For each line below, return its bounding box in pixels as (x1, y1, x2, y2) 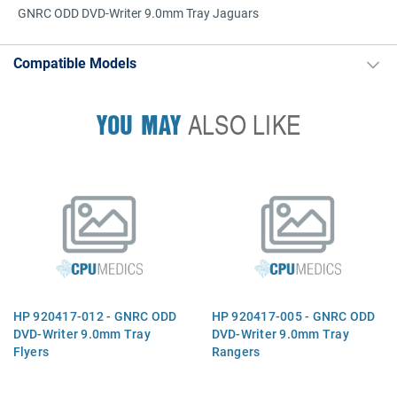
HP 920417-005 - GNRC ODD (211, 307, 376, 324)
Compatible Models (13, 53, 136, 72)
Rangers (211, 342, 261, 360)
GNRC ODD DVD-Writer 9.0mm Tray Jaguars (18, 4, 259, 21)
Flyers (12, 342, 50, 360)
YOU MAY (96, 105, 182, 144)
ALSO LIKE (181, 105, 301, 144)
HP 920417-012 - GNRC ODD (12, 307, 177, 324)
